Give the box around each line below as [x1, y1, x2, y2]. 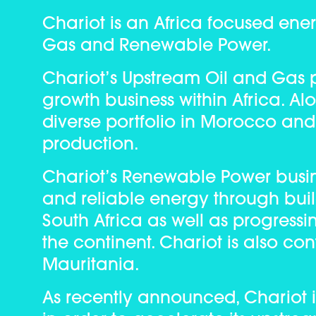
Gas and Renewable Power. [42, 38, 272, 55]
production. [42, 137, 139, 154]
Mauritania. [42, 257, 140, 274]
